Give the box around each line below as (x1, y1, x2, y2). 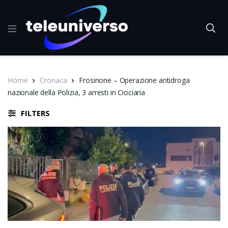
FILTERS (21, 107, 50, 118)
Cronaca (40, 75, 67, 85)
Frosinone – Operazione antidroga (79, 75, 190, 85)
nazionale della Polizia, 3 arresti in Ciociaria (8, 87, 145, 97)
